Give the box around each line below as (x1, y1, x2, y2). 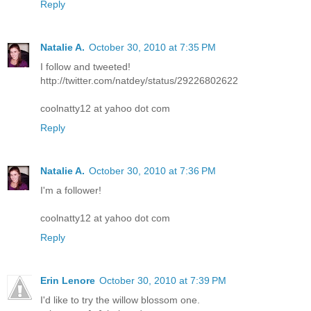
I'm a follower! (40, 184, 101, 196)
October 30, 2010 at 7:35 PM (89, 41, 216, 53)
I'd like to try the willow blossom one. (40, 294, 200, 305)
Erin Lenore (40, 274, 95, 286)
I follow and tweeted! (40, 60, 131, 72)
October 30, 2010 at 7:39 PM (99, 274, 226, 286)
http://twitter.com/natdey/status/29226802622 (40, 74, 238, 86)
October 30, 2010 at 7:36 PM (89, 165, 216, 176)
